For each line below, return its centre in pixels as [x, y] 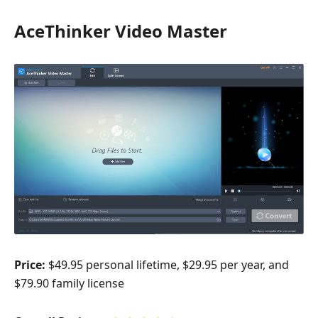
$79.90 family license [69, 283]
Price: [30, 264]
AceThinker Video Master [121, 31]
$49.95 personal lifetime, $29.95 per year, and [167, 264]
